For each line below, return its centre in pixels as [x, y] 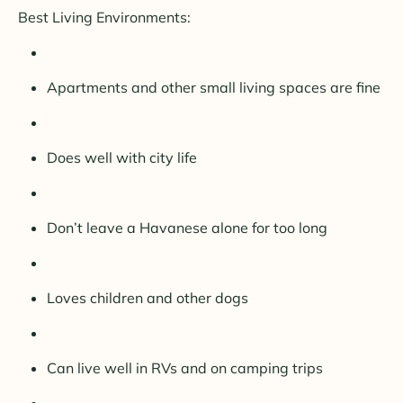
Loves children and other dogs [148, 298]
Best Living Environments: [104, 18]
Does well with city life [122, 158]
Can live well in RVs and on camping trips [185, 368]
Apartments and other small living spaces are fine [214, 88]
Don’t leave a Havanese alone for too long [187, 228]
